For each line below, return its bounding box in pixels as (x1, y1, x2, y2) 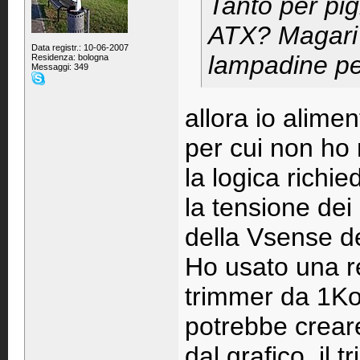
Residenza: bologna (31, 52, 108, 62)
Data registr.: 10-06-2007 (31, 43, 129, 52)
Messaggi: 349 (31, 62, 88, 72)
